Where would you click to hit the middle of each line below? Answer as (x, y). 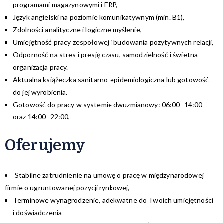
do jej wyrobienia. (40, 92)
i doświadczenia (38, 212)
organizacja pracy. (41, 67)
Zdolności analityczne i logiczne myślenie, (77, 29)
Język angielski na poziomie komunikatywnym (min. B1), (99, 17)
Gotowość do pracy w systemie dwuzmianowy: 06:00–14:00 (108, 104)
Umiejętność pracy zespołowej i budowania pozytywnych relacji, (113, 42)
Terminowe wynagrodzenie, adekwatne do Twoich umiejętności (113, 200)
